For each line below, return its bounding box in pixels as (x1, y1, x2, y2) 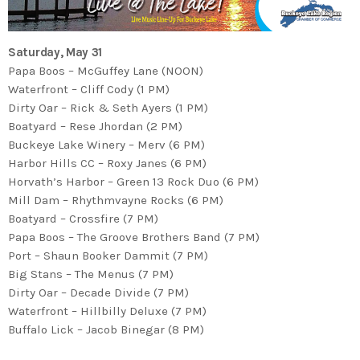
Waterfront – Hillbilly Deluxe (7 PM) (8, 303, 207, 318)
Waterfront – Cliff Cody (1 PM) (8, 81, 170, 96)
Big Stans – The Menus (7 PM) (8, 266, 174, 281)
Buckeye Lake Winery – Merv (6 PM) (8, 137, 205, 152)
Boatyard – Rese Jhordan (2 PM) (8, 118, 182, 133)
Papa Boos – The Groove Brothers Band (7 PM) (8, 229, 260, 244)
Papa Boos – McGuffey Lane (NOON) (8, 63, 203, 78)
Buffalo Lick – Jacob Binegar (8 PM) (8, 321, 204, 337)
